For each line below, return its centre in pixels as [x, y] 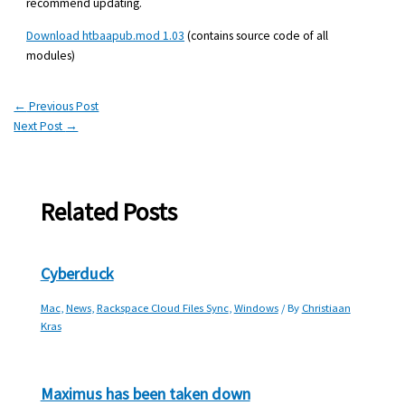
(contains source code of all [257, 36]
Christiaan [326, 308]
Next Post [40, 127]
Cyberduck [77, 274]
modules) [51, 56]
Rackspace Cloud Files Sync [162, 308]
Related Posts [108, 211]
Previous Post [63, 107]
